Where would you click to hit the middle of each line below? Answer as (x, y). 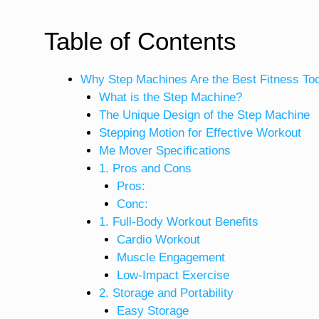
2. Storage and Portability (166, 293)
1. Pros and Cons (145, 168)
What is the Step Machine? (170, 97)
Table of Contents (140, 41)
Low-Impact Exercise (173, 275)
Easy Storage (153, 310)
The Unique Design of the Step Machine (204, 115)
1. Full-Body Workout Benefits (178, 221)
